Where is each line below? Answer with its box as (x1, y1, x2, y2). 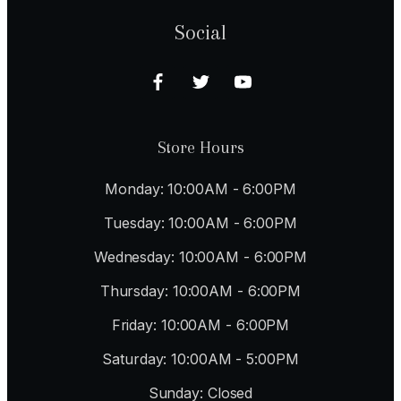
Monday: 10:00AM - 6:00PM (105, 179, 296, 198)
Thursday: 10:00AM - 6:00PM (99, 281, 302, 300)
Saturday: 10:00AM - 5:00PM (102, 349, 299, 368)
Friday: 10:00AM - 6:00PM (111, 315, 290, 334)
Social (175, 20, 226, 44)
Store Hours (157, 137, 244, 158)
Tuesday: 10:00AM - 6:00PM (104, 213, 297, 232)
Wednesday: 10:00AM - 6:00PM (93, 247, 308, 266)
